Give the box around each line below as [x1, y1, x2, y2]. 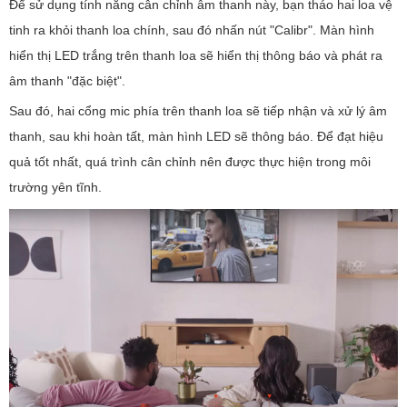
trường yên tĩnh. [9, 179, 102, 194]
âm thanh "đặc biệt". [9, 73, 125, 88]
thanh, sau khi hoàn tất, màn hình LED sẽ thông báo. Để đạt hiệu [9, 128, 383, 144]
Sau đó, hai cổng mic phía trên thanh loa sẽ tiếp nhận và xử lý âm [9, 103, 387, 118]
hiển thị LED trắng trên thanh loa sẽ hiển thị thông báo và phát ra [9, 47, 382, 63]
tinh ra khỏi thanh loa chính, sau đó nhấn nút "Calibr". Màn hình [9, 22, 374, 37]
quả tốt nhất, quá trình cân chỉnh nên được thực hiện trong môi [9, 154, 371, 169]
